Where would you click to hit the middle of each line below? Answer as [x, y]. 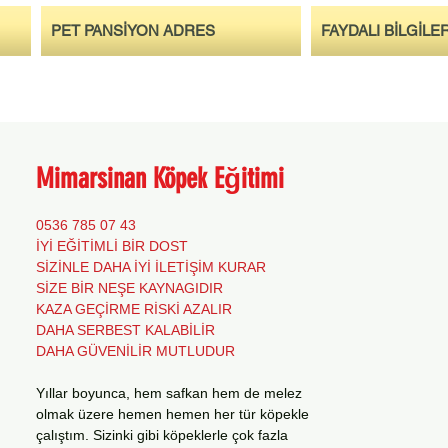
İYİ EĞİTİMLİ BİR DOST [112, 246]
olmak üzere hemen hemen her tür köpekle [172, 414]
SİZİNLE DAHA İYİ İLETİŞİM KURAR [151, 267]
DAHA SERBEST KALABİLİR [125, 330]
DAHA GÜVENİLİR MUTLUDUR [135, 351]
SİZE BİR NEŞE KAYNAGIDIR [129, 288]
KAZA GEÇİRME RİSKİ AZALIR [134, 309]
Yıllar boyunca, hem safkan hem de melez [169, 393]
